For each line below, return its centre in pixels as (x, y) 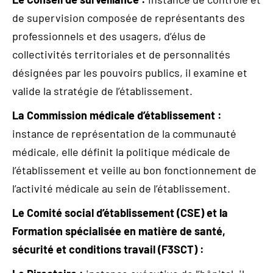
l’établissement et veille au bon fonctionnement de (134, 170)
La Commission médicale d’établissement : (117, 115)
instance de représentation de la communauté (124, 133)
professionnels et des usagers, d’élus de (109, 36)
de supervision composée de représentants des (129, 18)
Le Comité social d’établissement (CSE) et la (120, 213)
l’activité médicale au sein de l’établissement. (121, 188)
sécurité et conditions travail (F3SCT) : (108, 249)
